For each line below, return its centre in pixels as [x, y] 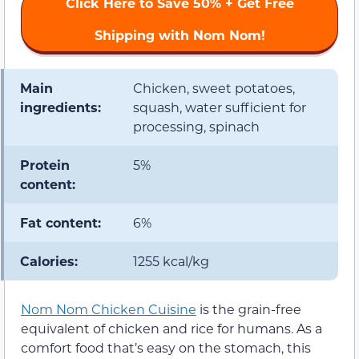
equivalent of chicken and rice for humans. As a [171, 328]
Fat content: [61, 222]
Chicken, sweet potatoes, [214, 87]
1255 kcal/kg [171, 260]
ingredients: [61, 107]
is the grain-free [249, 309]
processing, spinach [196, 126]
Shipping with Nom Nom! [179, 34]
